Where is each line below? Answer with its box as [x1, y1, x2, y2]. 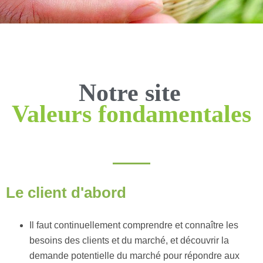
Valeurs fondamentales [12, 100, 251, 127]
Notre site [78, 79, 181, 106]
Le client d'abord [6, 184, 126, 201]
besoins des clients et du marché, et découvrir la [29, 235, 229, 245]
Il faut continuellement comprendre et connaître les [29, 220, 238, 230]
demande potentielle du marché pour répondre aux [29, 251, 240, 261]
